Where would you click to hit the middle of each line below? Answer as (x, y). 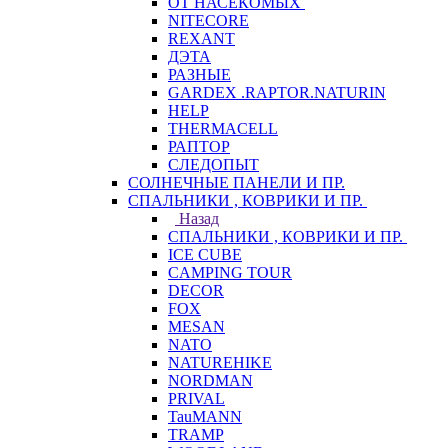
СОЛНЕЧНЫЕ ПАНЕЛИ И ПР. (236, 182)
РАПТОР (199, 146)
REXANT (201, 38)
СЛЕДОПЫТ (213, 164)
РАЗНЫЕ (199, 74)
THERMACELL (223, 128)
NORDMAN (210, 380)
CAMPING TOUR (230, 272)
